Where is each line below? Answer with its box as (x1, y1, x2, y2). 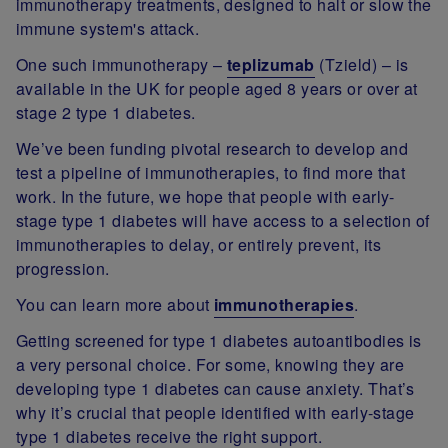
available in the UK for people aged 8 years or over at (16, 77, 418, 101)
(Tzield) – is (314, 53, 409, 77)
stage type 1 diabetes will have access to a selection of (16, 209, 430, 233)
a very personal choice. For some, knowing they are (16, 353, 405, 377)
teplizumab (227, 53, 315, 77)
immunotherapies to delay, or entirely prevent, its (16, 233, 382, 257)
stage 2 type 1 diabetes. (16, 101, 200, 125)
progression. (16, 257, 115, 281)
